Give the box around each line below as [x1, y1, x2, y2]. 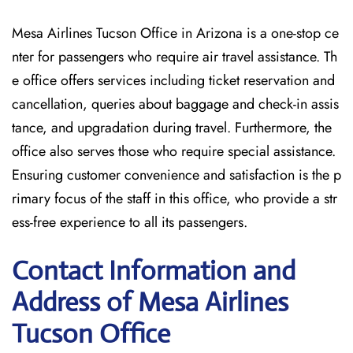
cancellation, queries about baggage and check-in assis [12, 94, 339, 114]
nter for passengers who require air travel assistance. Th [12, 46, 337, 67]
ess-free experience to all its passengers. [12, 212, 247, 232]
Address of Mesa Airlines [12, 286, 288, 318]
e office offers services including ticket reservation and [12, 70, 335, 91]
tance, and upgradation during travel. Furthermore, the [12, 117, 332, 138]
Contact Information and [12, 255, 295, 287]
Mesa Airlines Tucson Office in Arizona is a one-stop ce [12, 23, 339, 43]
